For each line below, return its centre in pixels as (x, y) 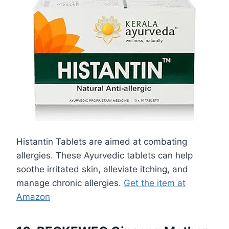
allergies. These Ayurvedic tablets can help (105, 156)
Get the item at (155, 183)
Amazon (33, 197)
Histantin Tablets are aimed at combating (102, 142)
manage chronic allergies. (70, 183)
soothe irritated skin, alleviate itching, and (102, 169)
